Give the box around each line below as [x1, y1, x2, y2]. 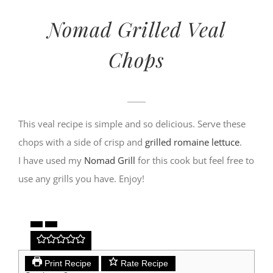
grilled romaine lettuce [145, 136, 239, 148]
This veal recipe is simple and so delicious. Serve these [18, 118, 246, 130]
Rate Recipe [118, 259, 168, 268]
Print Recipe [42, 259, 91, 268]
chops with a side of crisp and [18, 136, 145, 148]
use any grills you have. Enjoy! [18, 172, 144, 185]
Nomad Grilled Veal [48, 15, 225, 43]
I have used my [18, 154, 84, 166]
